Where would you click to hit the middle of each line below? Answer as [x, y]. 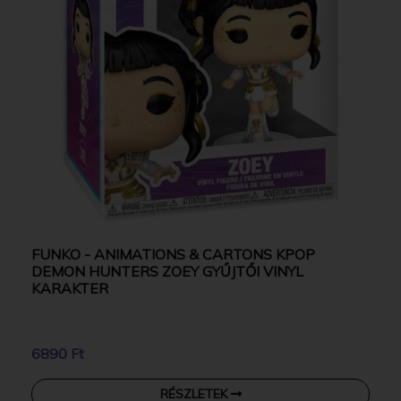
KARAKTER [70, 288]
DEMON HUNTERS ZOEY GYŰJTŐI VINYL [167, 271]
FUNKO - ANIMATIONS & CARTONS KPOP [173, 254]
